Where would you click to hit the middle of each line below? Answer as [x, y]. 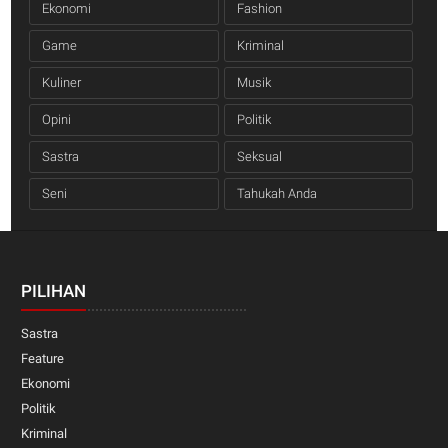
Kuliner [61, 82]
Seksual [259, 156]
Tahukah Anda [276, 193]
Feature [43, 358]
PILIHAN [54, 290]
